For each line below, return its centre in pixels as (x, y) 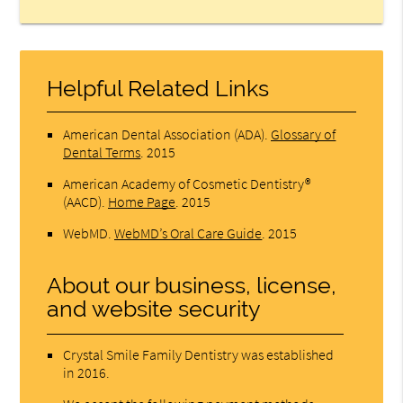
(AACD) (83, 202)
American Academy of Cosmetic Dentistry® (187, 184)
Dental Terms (102, 152)
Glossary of (304, 134)
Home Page (142, 202)
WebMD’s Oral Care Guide (188, 233)
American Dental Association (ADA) (164, 134)
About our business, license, (192, 286)
